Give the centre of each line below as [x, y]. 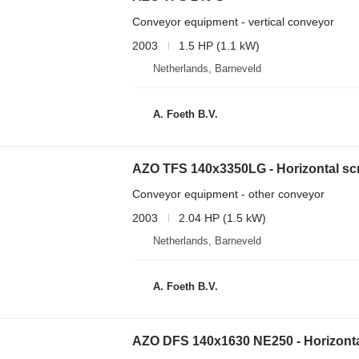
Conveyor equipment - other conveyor [228, 194]
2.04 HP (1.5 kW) [222, 218]
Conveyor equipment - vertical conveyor [233, 21]
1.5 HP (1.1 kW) [219, 45]
